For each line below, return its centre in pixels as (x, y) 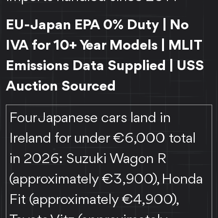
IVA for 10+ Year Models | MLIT (104, 45)
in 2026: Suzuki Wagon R (88, 159)
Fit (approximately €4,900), (94, 200)
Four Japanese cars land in (90, 118)
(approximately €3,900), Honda (106, 179)
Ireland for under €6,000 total (103, 138)
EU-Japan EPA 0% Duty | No (97, 25)
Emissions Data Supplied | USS (105, 66)
